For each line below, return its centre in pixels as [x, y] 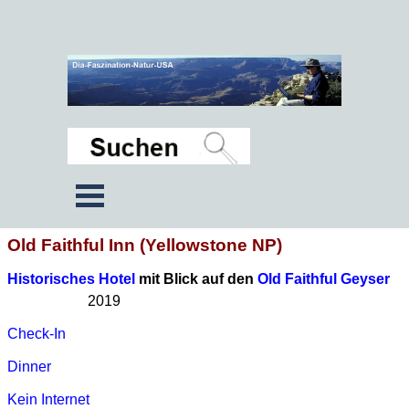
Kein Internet [48, 399]
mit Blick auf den [196, 279]
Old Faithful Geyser [324, 279]
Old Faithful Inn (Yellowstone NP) [145, 245]
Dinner [29, 367]
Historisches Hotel [71, 279]
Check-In [37, 334]
